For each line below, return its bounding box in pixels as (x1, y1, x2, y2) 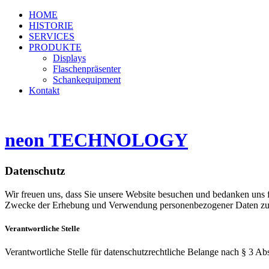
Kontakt (29, 85, 59, 95)
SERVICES (29, 31, 74, 41)
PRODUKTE (29, 42, 82, 52)
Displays (53, 53, 86, 63)
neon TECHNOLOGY (5, 129, 188, 151)
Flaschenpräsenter (53, 64, 121, 74)
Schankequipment (53, 74, 121, 85)
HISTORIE (29, 20, 73, 31)
